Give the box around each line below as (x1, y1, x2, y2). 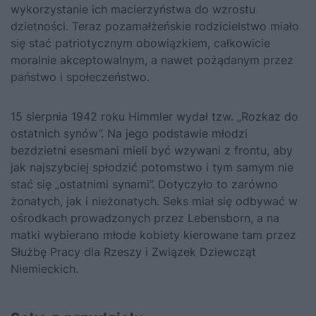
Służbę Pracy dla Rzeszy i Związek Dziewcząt (11, 244, 256, 259)
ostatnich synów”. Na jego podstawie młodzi (11, 126, 248, 140)
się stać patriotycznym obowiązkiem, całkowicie (11, 35, 270, 50)
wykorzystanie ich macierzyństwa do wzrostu (11, 1, 255, 16)
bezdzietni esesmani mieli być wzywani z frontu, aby (11, 142, 293, 157)
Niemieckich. (11, 261, 78, 276)
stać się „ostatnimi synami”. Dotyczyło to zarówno (11, 176, 278, 191)
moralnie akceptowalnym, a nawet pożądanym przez (11, 52, 293, 67)
